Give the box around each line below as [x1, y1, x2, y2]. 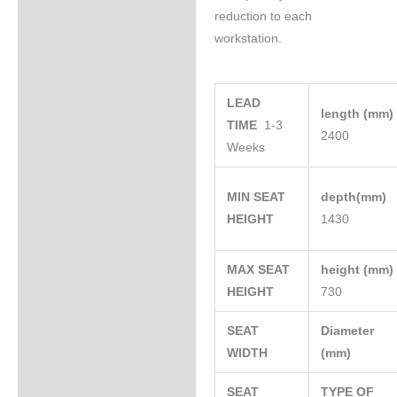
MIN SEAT [227, 191, 286, 205]
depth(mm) [321, 191, 391, 205]
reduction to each [214, 10, 312, 24]
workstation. [214, 32, 282, 46]
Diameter [321, 324, 375, 339]
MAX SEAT [227, 263, 291, 277]
